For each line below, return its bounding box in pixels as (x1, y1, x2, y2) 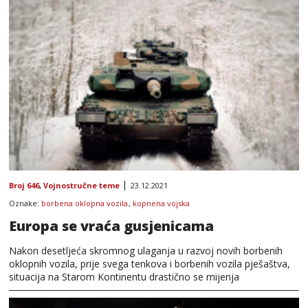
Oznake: (9, 197, 41, 208)
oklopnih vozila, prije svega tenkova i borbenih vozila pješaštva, (9, 256, 290, 270)
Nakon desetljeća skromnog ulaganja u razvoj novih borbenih (9, 243, 283, 257)
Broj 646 (9, 179, 39, 190)
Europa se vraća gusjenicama (9, 216, 214, 235)
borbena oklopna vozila (41, 197, 128, 208)
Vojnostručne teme (43, 179, 120, 190)
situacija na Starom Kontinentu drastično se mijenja (9, 269, 239, 283)
